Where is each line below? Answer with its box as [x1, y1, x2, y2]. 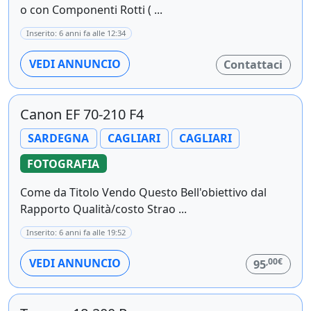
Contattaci [224, 57, 283, 73]
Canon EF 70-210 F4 [20, 104, 144, 124]
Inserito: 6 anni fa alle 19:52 [26, 227, 126, 238]
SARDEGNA [28, 131, 90, 146]
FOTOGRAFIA [27, 155, 100, 171]
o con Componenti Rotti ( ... [20, 1, 162, 17]
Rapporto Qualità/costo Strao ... [20, 201, 187, 217]
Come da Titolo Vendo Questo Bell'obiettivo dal [20, 185, 267, 201]
